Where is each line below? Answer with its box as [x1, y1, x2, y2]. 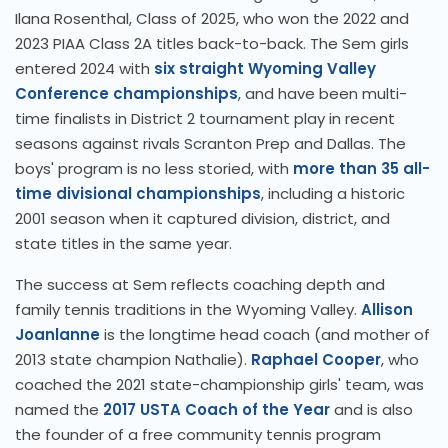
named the [15, 399, 103, 421]
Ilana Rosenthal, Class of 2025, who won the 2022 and [15, 8, 409, 30]
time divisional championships [15, 183, 261, 205]
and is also [330, 399, 413, 421]
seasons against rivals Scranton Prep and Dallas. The [15, 133, 406, 155]
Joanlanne [15, 324, 100, 346]
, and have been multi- [238, 83, 407, 105]
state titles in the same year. [15, 233, 232, 255]
